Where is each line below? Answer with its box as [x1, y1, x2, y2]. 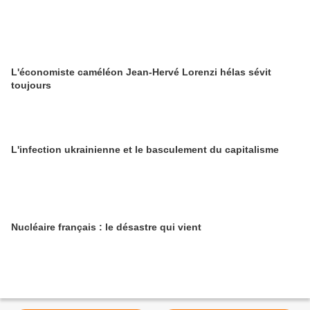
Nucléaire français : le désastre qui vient [11, 221, 201, 232]
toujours [11, 80, 51, 91]
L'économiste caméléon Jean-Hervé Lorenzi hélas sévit [11, 66, 271, 77]
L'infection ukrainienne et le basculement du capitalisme [11, 144, 279, 155]
